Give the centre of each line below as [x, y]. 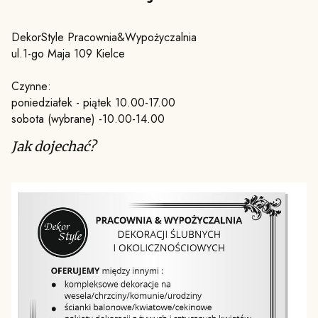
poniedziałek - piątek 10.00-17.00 [93, 102]
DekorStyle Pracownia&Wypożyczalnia [104, 37]
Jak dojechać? [54, 146]
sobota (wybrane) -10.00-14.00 [90, 119]
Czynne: [31, 86]
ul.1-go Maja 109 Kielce [68, 53]
